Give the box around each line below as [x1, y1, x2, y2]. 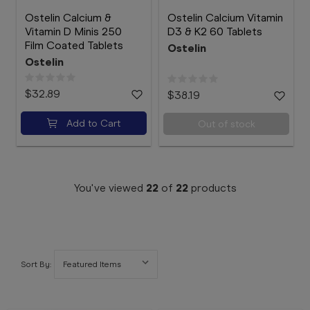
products [188, 181, 237, 194]
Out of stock [197, 118, 255, 130]
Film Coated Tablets [25, 39, 123, 52]
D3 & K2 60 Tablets [167, 25, 262, 38]
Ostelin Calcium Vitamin [167, 11, 283, 24]
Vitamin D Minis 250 [25, 25, 122, 38]
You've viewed [73, 181, 146, 194]
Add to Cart [66, 117, 120, 129]
